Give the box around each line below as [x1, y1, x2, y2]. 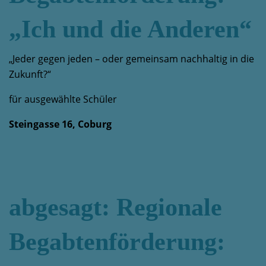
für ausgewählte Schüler [9, 93, 117, 106]
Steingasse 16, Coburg [9, 118, 112, 131]
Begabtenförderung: [9, 228, 225, 255]
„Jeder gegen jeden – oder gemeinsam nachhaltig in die [9, 52, 254, 65]
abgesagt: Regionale [9, 194, 222, 221]
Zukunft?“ [9, 68, 51, 81]
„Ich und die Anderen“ [9, 15, 252, 43]
